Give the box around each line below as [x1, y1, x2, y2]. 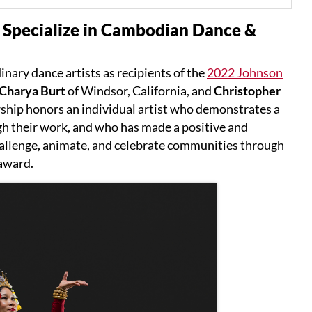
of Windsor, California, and [65, 83, 214, 99]
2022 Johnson [207, 65, 283, 81]
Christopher [214, 83, 281, 99]
